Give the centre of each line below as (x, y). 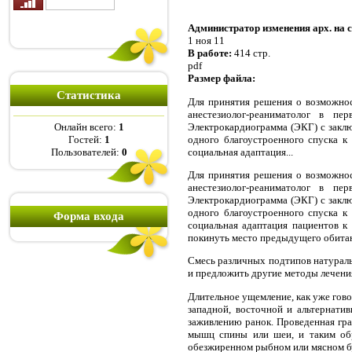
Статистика (89, 95)
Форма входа (89, 216)
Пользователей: (86, 152)
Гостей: (86, 140)
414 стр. (252, 53)
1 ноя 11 (206, 41)
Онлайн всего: (86, 127)
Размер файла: (222, 79)
